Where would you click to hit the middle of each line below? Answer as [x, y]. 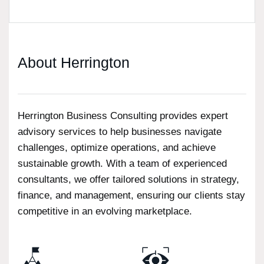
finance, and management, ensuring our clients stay [131, 196]
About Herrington [74, 63]
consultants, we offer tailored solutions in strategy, [128, 180]
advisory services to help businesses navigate [120, 132]
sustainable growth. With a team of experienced [122, 164]
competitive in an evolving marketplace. [105, 212]
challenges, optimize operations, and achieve [117, 148]
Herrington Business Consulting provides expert [123, 116]
